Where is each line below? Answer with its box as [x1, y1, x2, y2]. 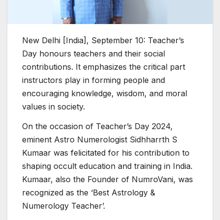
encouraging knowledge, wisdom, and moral [22, 88, 187, 98]
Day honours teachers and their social [22, 48, 165, 58]
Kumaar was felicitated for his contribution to [22, 147, 190, 158]
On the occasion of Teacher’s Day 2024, [22, 121, 173, 131]
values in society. [22, 101, 85, 111]
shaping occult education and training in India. [22, 161, 192, 171]
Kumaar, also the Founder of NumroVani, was [22, 174, 193, 184]
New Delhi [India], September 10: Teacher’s [22, 35, 184, 45]
